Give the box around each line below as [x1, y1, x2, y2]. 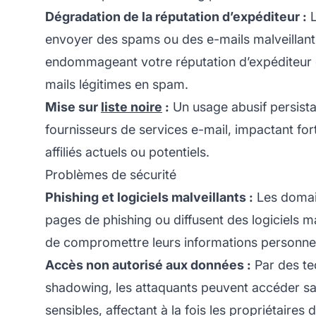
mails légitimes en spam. [45, 76, 188, 92]
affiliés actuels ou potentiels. [45, 144, 209, 159]
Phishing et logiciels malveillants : [45, 189, 253, 205]
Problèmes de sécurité [45, 166, 176, 182]
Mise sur [45, 99, 101, 114]
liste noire [101, 99, 162, 114]
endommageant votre [45, 54, 176, 69]
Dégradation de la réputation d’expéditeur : [45, 8, 307, 24]
